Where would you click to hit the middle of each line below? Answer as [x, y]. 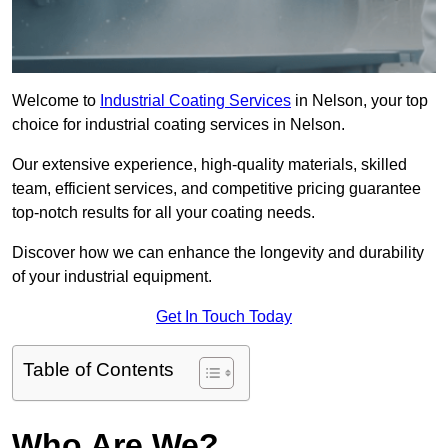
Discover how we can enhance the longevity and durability [218, 253]
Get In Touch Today [224, 317]
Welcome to [56, 101]
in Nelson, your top [359, 101]
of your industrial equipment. [112, 277]
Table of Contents [98, 370]
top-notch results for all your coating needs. [163, 213]
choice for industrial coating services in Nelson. [178, 125]
